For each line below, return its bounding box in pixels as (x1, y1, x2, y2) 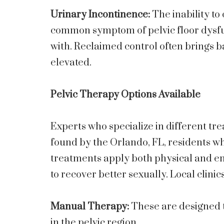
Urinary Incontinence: (50, 8, 152, 21)
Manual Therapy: (50, 200, 131, 213)
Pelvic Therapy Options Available (50, 88, 200, 101)
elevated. (50, 56, 91, 69)
